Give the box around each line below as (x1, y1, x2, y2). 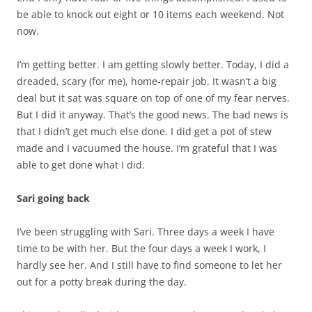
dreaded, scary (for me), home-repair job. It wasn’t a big (17, 75, 276, 88)
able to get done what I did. (17, 158, 145, 171)
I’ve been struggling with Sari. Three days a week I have (17, 225, 274, 238)
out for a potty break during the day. (17, 275, 187, 288)
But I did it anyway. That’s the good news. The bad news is (17, 108, 288, 121)
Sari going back (17, 192, 90, 205)
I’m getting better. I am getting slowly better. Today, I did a (17, 58, 289, 71)
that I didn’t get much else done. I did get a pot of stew (17, 125, 272, 138)
